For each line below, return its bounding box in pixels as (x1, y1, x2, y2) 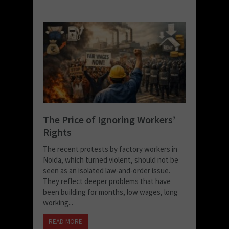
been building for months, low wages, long (43, 187, 178, 197)
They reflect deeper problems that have (43, 176, 171, 187)
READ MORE (49, 217, 82, 226)
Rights (43, 126, 72, 139)
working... (43, 198, 73, 208)
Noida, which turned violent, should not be (43, 155, 178, 165)
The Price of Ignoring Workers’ (43, 113, 175, 126)
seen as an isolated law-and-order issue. (43, 166, 170, 176)
